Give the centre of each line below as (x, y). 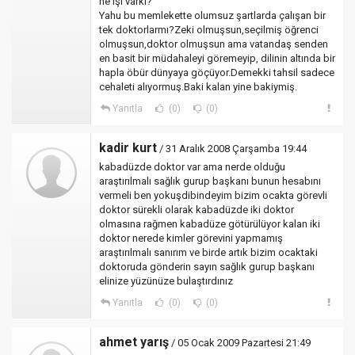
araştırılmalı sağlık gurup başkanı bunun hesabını (210, 181)
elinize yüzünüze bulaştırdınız (166, 281)
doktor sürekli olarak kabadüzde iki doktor (197, 210)
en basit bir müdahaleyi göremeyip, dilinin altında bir (217, 58)
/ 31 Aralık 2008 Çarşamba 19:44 (232, 149)
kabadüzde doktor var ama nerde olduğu (192, 167)
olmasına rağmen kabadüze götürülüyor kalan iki (210, 224)
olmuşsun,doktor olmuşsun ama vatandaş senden (214, 44)
